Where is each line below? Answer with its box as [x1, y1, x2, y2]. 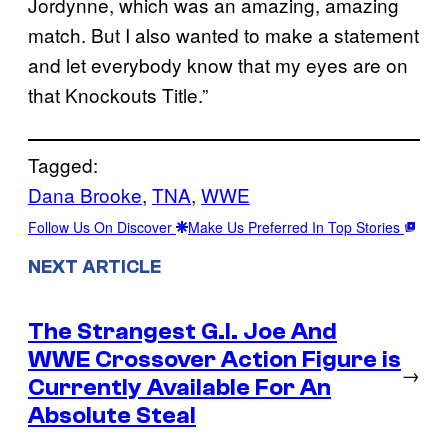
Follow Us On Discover [28, 217, 176, 238]
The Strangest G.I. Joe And [28, 317, 337, 345]
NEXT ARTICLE [28, 255, 161, 278]
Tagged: [28, 151, 98, 179]
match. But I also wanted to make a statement [28, 21, 419, 49]
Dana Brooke [28, 181, 142, 209]
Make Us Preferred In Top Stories [188, 217, 404, 238]
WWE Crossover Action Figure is [28, 345, 401, 373]
